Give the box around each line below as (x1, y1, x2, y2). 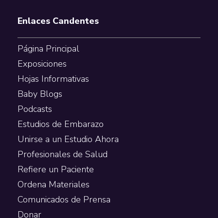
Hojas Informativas (17, 73, 89, 85)
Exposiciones (17, 58, 67, 70)
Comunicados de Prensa (17, 194, 110, 206)
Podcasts (17, 103, 52, 115)
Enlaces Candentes (17, 15, 99, 27)
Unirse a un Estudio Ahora (17, 133, 119, 145)
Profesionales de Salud (17, 148, 108, 161)
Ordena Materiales (17, 179, 90, 191)
